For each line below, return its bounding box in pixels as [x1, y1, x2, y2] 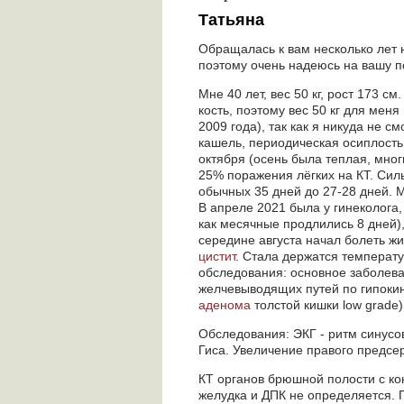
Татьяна [198, 11, 264, 29]
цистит [198, 249, 235, 263]
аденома [198, 298, 251, 312]
